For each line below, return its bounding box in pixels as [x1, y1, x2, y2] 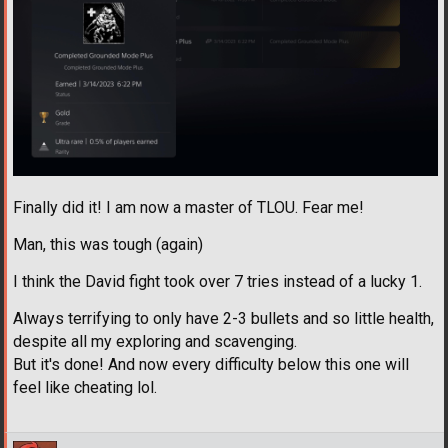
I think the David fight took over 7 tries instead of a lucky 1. [13, 271, 422, 291]
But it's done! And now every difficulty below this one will [13, 354, 409, 374]
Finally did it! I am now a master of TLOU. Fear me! [13, 197, 364, 217]
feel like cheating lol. [13, 377, 157, 397]
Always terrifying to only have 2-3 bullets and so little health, [13, 308, 434, 328]
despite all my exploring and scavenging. [13, 331, 297, 351]
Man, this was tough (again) [13, 234, 203, 254]
